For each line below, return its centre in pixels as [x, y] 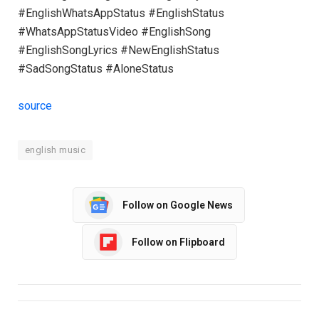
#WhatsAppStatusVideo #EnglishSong [114, 32]
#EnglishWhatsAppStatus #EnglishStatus [121, 14]
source [35, 106]
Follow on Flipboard [178, 242]
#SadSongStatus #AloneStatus [96, 69]
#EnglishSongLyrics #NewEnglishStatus [119, 51]
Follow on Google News [178, 205]
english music [56, 150]
